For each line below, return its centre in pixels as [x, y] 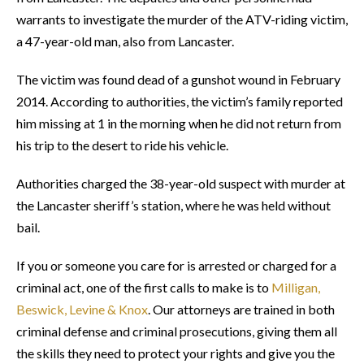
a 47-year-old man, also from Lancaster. [125, 41]
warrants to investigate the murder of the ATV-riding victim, [182, 19]
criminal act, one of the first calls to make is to [144, 287]
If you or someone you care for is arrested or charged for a [176, 265]
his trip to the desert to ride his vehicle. [122, 145]
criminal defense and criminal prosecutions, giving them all [177, 331]
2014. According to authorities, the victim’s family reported [180, 101]
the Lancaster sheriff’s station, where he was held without [173, 205]
